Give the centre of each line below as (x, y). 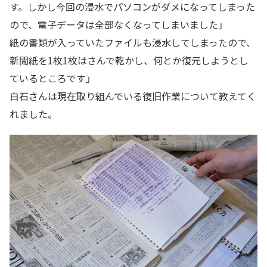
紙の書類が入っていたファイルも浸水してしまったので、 (133, 43)
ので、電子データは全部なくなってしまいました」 (117, 25)
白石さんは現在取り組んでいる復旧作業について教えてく (133, 96)
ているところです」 (50, 78)
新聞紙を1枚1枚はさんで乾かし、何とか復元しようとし (129, 60)
